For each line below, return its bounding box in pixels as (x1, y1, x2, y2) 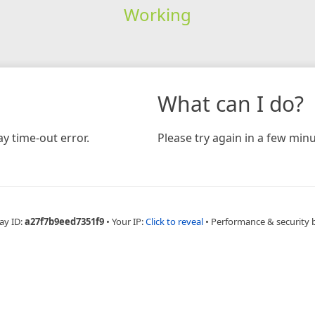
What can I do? (157, 89, 304, 118)
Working (123, 2, 191, 26)
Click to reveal (145, 214, 203, 228)
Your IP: (111, 214, 146, 228)
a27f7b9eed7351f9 (24, 214, 104, 228)
